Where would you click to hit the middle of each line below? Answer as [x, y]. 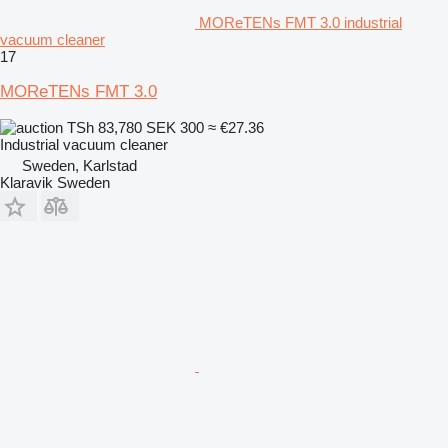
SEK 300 [175, 127]
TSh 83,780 [104, 127]
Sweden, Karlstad [79, 165]
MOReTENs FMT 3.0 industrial [300, 22]
